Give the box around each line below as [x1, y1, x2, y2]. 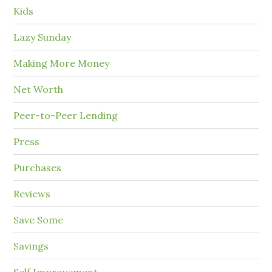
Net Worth [13, 83, 64, 96]
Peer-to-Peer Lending [13, 109, 118, 122]
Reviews [13, 188, 51, 200]
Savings [13, 240, 49, 253]
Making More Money [13, 57, 110, 70]
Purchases [13, 161, 62, 174]
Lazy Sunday [13, 31, 72, 44]
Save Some [13, 214, 64, 226]
